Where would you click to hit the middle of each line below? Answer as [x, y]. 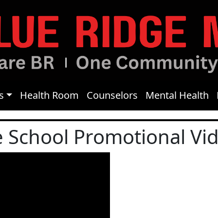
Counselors [112, 95]
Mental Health [177, 95]
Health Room [50, 95]
